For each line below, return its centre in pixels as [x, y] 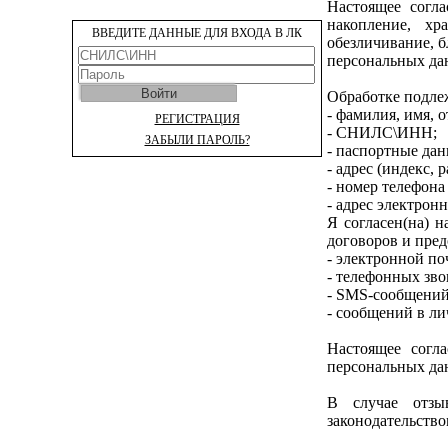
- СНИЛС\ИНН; [382, 132]
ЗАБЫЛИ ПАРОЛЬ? [197, 140]
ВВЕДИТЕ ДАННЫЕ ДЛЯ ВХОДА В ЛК [197, 33]
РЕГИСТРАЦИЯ [197, 119]
